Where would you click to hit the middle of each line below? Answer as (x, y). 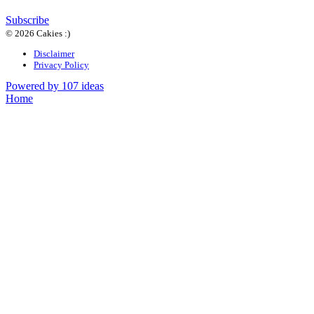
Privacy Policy (61, 64)
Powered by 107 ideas (55, 86)
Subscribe (27, 20)
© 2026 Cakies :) (38, 33)
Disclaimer (54, 53)
